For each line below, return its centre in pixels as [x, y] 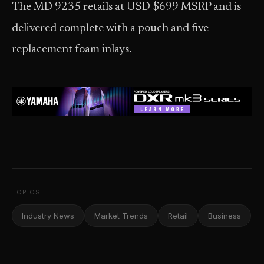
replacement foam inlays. [72, 50]
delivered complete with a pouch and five [110, 29]
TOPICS [26, 192]
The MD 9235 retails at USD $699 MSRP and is [126, 7]
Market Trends [121, 216]
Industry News [48, 216]
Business [225, 216]
